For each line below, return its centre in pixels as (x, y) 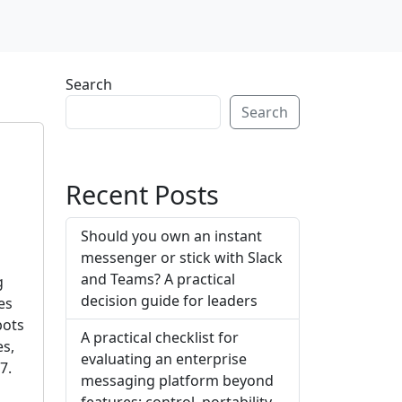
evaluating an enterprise (164, 358)
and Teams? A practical (158, 279)
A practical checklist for (160, 337)
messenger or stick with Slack (182, 257)
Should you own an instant (171, 236)
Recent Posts (142, 194)
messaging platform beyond (177, 380)
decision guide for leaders (169, 300)
